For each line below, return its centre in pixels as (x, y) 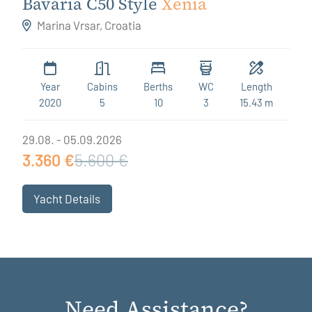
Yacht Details (67, 198)
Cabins (102, 87)
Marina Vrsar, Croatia (88, 25)
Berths (158, 87)
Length (256, 87)
